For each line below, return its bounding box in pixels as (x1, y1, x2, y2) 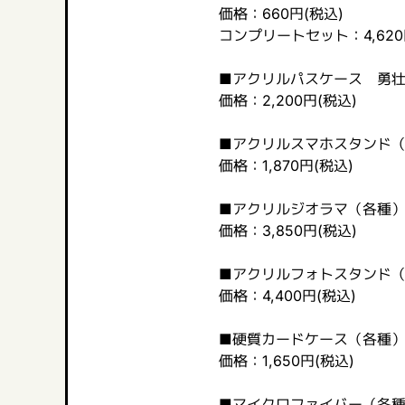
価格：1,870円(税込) (218, 156, 353, 175)
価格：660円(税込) (218, 5, 344, 24)
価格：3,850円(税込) (218, 221, 357, 240)
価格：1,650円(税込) (218, 352, 354, 371)
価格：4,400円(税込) (218, 287, 356, 306)
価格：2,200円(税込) (218, 91, 357, 110)
